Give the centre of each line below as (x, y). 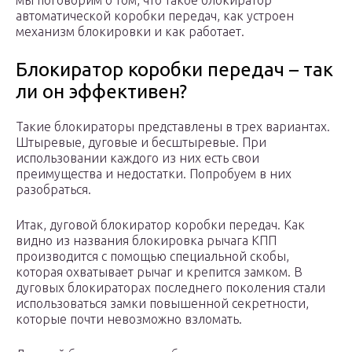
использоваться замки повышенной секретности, (162, 304)
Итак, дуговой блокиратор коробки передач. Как (160, 225)
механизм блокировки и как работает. (130, 32)
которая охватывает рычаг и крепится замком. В (159, 272)
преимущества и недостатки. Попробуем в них (154, 174)
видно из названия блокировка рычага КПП (146, 241)
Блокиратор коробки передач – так (174, 70)
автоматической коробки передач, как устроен (155, 16)
